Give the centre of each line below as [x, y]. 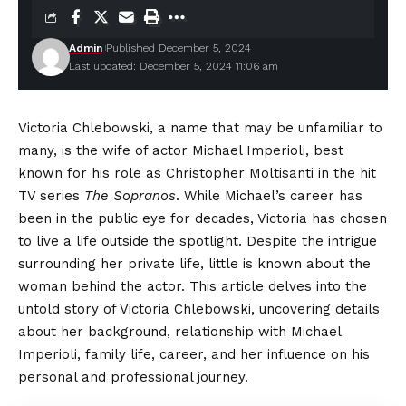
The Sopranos [130, 196]
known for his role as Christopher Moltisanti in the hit [197, 173]
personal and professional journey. [133, 377]
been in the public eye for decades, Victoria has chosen [203, 218]
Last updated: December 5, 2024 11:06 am [173, 66]
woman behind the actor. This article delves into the [193, 286]
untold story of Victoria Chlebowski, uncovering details [199, 309]
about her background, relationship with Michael [179, 332]
